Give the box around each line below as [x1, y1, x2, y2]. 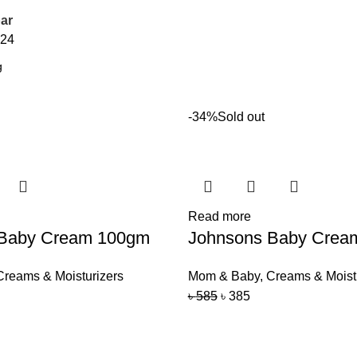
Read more [187, 210, 251, 223]
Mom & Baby [187, 269, 260, 283]
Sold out [217, 110, 265, 124]
